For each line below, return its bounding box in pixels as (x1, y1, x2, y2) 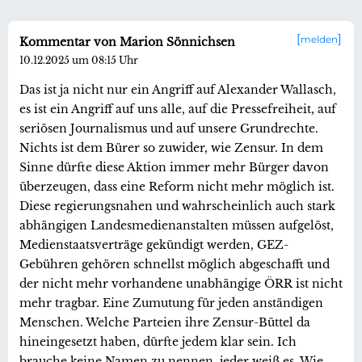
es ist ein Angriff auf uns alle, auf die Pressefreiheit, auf (19, 101, 336, 116)
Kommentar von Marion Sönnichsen (19, 34, 235, 49)
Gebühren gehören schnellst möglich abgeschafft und (19, 256, 330, 271)
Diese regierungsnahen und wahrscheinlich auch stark (19, 198, 335, 213)
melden (301, 33, 338, 45)
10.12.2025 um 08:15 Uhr (19, 53, 138, 66)
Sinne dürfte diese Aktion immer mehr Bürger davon (19, 159, 329, 175)
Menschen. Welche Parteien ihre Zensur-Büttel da (19, 314, 310, 330)
